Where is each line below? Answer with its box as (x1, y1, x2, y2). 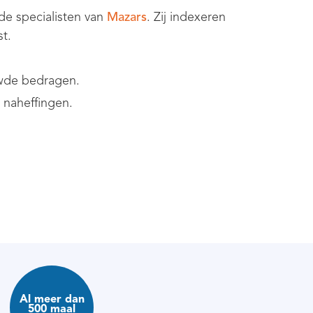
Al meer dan (19, 291, 85, 306)
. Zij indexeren (147, 8, 226, 24)
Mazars (107, 8, 147, 24)
